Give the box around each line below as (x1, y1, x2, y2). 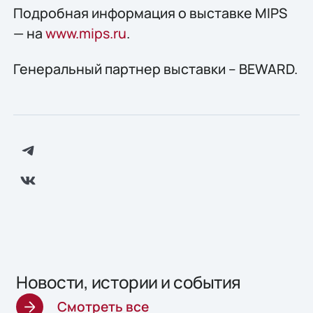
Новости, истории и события (16, 270, 241, 293)
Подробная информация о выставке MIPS (13, 3, 287, 22)
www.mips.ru (45, 23, 126, 43)
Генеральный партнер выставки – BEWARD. (13, 59, 298, 79)
